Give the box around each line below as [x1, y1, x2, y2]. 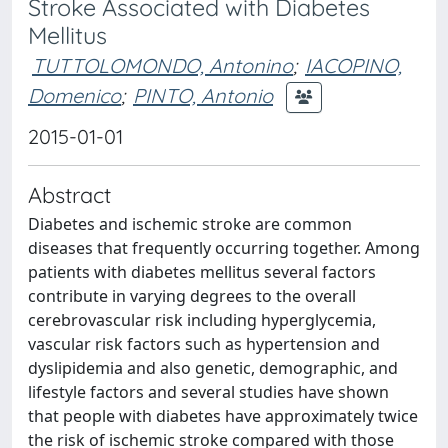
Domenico [28, 82, 121, 108]
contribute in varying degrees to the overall [28, 285, 356, 307]
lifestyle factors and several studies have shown [28, 381, 389, 403]
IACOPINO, [305, 53, 402, 78]
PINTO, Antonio [133, 82, 273, 108]
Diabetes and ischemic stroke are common [28, 213, 352, 235]
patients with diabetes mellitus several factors [28, 261, 376, 283]
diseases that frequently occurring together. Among [28, 237, 420, 259]
